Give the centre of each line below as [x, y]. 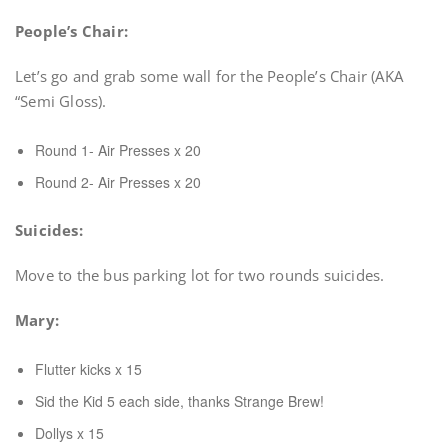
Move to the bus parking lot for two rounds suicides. [200, 275]
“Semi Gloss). [61, 101]
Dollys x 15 [69, 433]
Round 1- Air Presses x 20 [118, 150]
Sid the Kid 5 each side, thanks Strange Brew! [179, 401]
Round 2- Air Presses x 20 [118, 182]
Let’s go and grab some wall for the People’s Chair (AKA [209, 76]
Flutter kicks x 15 [88, 369]
